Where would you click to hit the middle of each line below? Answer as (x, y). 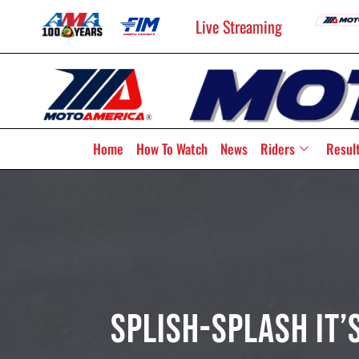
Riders (277, 148)
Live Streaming (239, 27)
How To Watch (171, 148)
